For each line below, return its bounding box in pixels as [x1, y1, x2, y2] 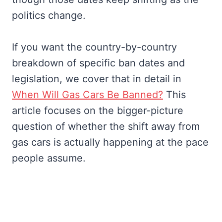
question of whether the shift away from [12, 120, 200, 133]
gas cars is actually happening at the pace [12, 136, 209, 149]
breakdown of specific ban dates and [12, 57, 185, 69]
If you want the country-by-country [12, 41, 177, 54]
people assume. [12, 152, 86, 165]
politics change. [12, 9, 86, 22]
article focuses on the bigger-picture [12, 105, 183, 117]
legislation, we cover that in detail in [12, 73, 181, 85]
